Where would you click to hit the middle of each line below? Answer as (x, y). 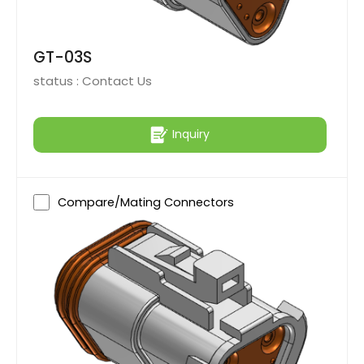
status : (58, 80)
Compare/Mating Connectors (146, 202)
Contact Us (117, 80)
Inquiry (191, 134)
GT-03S (63, 57)
